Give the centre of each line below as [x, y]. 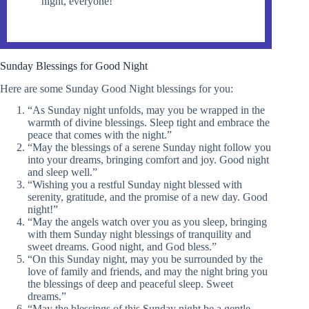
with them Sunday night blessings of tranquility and [139, 234]
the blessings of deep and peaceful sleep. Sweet [130, 283]
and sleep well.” [62, 172]
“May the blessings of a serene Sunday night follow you [149, 147]
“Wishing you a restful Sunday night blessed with [135, 184]
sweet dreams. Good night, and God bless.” [122, 246]
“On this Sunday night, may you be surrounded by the [145, 259]
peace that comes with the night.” [100, 134]
